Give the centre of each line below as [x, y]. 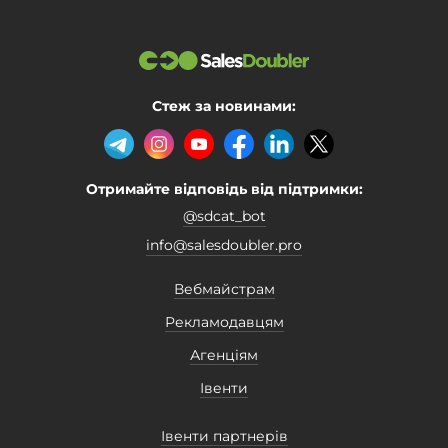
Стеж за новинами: [224, 106]
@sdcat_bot [224, 216]
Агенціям [224, 355]
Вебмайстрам [224, 289]
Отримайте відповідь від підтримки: [224, 189]
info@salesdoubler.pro [224, 245]
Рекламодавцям [224, 322]
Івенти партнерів [224, 436]
